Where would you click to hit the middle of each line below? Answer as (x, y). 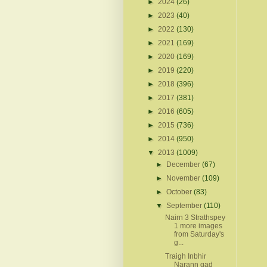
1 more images (198, 226)
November (184, 178)
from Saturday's (199, 234)
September (185, 205)
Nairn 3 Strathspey (195, 217)
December (184, 164)
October (180, 192)
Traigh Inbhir (185, 256)
